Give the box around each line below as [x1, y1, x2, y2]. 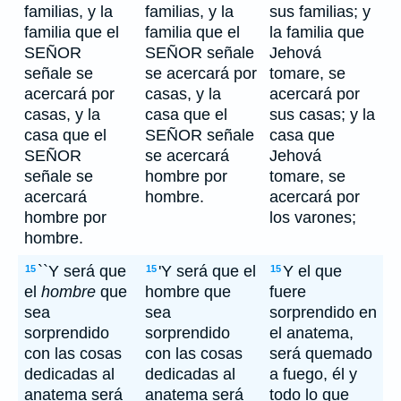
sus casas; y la [269, 106, 375, 124]
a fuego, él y [269, 365, 357, 383]
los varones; [269, 209, 356, 226]
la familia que [269, 23, 364, 41]
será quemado [269, 345, 372, 363]
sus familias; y [269, 3, 371, 21]
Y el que [283, 262, 342, 280]
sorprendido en [269, 303, 377, 321]
